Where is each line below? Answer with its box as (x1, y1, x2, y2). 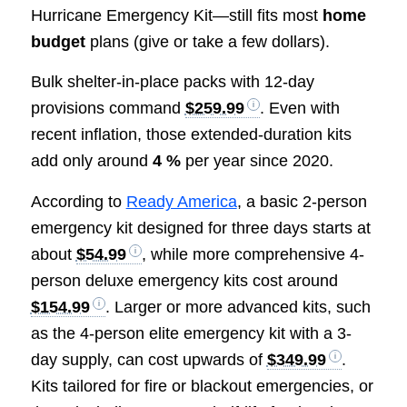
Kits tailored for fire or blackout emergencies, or (30, 376, 373, 395)
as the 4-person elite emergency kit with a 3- (30, 323, 352, 342)
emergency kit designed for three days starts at (30, 218, 371, 237)
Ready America (125, 192, 237, 211)
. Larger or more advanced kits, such (104, 297, 371, 316)
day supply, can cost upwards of (30, 350, 267, 369)
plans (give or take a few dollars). (84, 33, 330, 51)
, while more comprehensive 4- (141, 244, 364, 263)
